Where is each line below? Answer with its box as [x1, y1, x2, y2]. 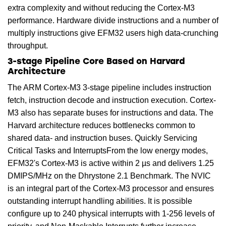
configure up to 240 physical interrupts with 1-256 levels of [8, 209, 214, 218]
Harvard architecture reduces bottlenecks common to [8, 121, 195, 130]
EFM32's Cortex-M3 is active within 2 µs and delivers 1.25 [8, 158, 214, 167]
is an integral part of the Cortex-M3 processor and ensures [8, 184, 214, 193]
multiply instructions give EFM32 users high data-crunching [8, 28, 218, 37]
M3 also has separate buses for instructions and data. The [8, 108, 213, 117]
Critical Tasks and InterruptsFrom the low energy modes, [8, 146, 208, 155]
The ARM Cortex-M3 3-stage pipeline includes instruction [8, 83, 211, 92]
